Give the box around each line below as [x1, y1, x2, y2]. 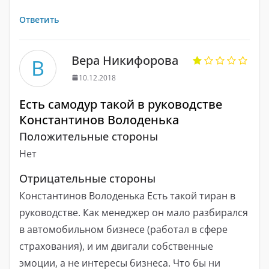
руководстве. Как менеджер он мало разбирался [19, 205, 248, 219]
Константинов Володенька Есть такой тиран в [19, 189, 235, 202]
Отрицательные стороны [19, 171, 156, 186]
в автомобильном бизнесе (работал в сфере [19, 222, 228, 236]
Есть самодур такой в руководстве [19, 95, 222, 112]
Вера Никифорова [71, 52, 178, 68]
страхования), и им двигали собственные [19, 239, 213, 253]
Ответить [19, 13, 59, 25]
